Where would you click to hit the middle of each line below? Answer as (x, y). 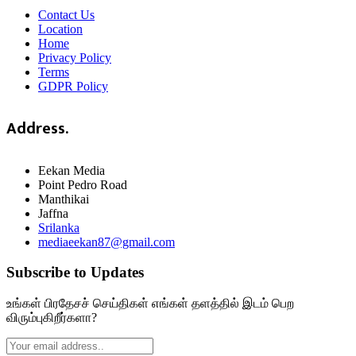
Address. (37, 128)
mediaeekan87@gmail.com (106, 242)
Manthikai (64, 199)
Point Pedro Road (83, 184)
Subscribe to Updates (75, 273)
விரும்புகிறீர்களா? (53, 317)
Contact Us (66, 15)
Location (60, 29)
